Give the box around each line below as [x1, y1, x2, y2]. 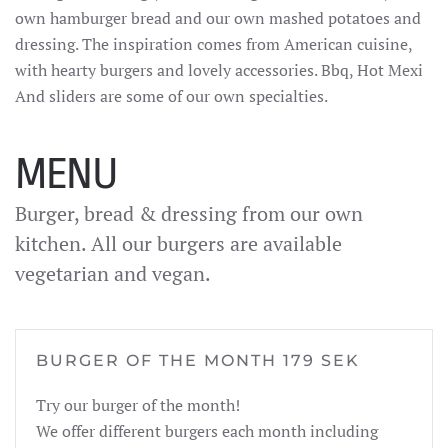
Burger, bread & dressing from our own [15, 200, 363, 227]
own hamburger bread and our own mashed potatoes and [15, 7, 421, 29]
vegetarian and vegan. [15, 260, 211, 287]
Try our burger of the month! [36, 394, 240, 416]
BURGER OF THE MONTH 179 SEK [36, 351, 360, 370]
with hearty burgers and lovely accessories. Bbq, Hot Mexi [15, 59, 423, 81]
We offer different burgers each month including [36, 420, 378, 442]
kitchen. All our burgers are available [15, 230, 342, 257]
